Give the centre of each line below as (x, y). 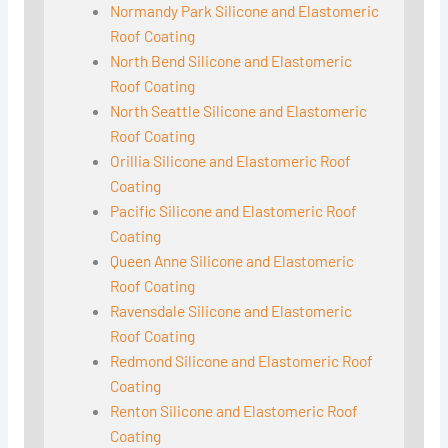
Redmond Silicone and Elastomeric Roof (242, 361)
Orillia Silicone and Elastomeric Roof (231, 161)
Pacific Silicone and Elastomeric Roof (234, 211)
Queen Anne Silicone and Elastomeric (232, 261)
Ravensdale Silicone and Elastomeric (231, 311)
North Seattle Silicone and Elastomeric (239, 111)
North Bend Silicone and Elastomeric (231, 61)
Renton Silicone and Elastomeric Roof (234, 411)
